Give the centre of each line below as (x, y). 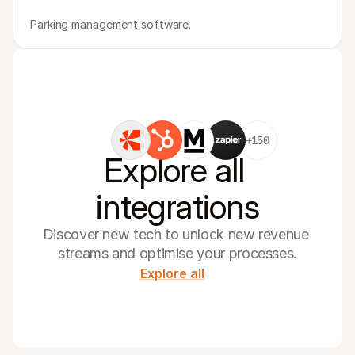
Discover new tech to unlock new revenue (176, 234)
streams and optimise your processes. (177, 253)
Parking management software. (111, 24)
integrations (177, 206)
